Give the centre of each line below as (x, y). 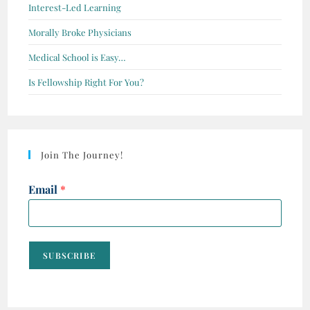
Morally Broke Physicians (80, 32)
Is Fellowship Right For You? (86, 82)
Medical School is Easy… (77, 57)
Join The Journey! (82, 154)
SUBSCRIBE (70, 255)
